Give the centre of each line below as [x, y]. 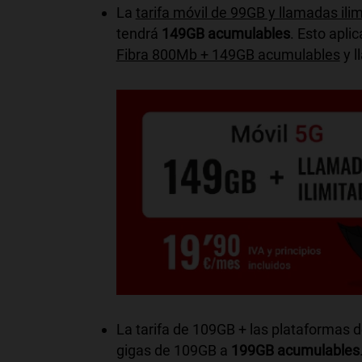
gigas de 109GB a [173, 350]
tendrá [139, 34]
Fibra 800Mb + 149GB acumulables [228, 55]
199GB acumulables [295, 350]
